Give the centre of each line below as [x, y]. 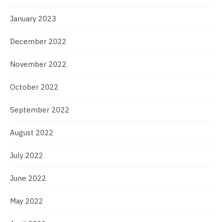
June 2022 [28, 178]
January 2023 [33, 19]
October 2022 [34, 87]
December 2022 [38, 42]
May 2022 [27, 201]
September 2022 [40, 110]
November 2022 [38, 64]
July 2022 [27, 156]
